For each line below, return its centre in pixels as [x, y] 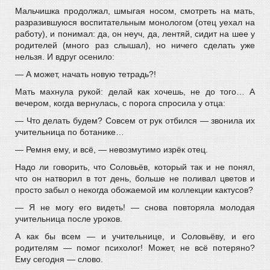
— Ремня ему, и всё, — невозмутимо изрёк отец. [111, 149]
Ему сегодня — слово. [59, 259]
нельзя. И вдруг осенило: [65, 57]
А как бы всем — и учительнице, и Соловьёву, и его [135, 236]
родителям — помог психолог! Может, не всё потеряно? [135, 248]
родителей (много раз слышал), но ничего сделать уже [135, 45]
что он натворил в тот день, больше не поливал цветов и [135, 178]
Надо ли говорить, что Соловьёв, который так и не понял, [135, 167]
